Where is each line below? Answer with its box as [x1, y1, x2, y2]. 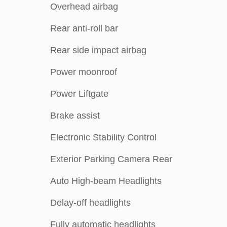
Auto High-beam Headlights [50, 176, 162, 186]
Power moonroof [50, 67, 117, 77]
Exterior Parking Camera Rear [50, 154, 172, 164]
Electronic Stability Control [50, 132, 157, 142]
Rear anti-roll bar [50, 23, 118, 33]
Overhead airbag [50, 2, 118, 12]
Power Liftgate [50, 89, 108, 99]
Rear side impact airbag [50, 45, 146, 55]
